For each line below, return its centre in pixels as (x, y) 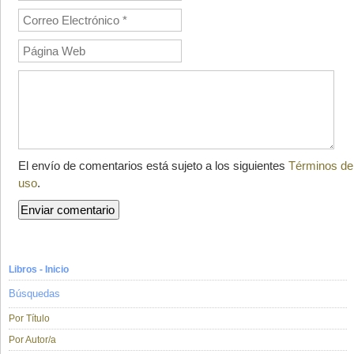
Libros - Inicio (39, 270)
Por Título (29, 319)
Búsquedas (34, 294)
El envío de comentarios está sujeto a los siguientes (153, 166)
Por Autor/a (32, 340)
